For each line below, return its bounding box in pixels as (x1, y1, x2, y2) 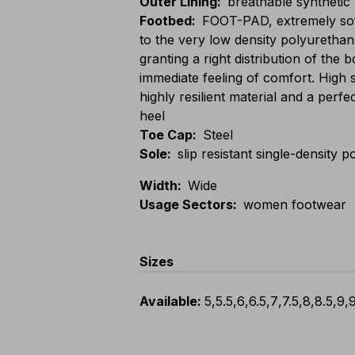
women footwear (243, 197, 346, 212)
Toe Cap (139, 127, 193, 143)
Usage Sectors (139, 197, 233, 212)
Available (139, 293, 197, 309)
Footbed (139, 13, 192, 29)
